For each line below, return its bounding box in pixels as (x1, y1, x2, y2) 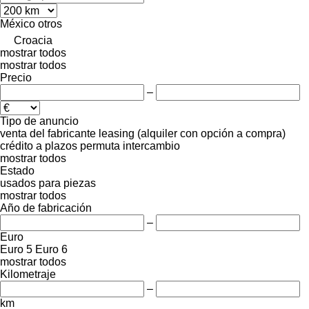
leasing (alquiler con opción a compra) (99, 127, 286, 139)
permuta (80, 139, 120, 152)
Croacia (14, 34, 52, 46)
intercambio (123, 139, 180, 152)
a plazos (36, 139, 77, 152)
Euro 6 (35, 243, 68, 255)
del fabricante (30, 127, 96, 139)
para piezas (39, 177, 96, 189)
